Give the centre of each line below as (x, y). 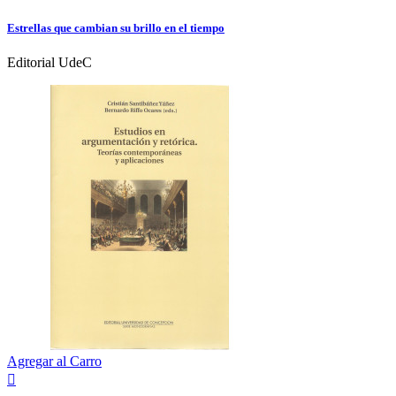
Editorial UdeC (49, 62)
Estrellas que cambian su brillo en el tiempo (116, 27)
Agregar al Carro (54, 361)
